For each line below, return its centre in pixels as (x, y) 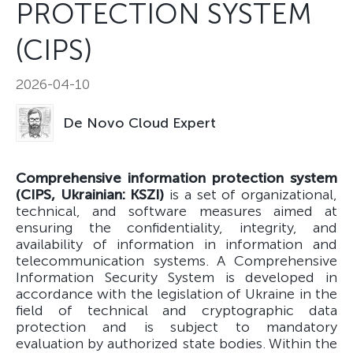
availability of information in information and (176, 245)
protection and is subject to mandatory (176, 327)
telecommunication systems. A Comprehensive (176, 261)
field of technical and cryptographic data (176, 311)
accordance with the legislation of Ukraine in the (176, 294)
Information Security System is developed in (176, 278)
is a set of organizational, (251, 195)
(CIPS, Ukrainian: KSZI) (90, 195)
